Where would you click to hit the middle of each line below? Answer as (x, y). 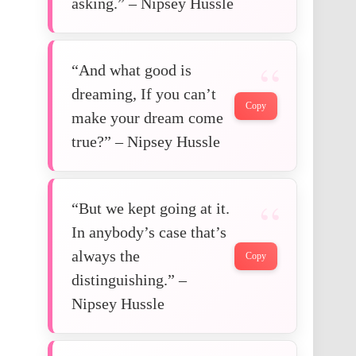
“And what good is (132, 70)
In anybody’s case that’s (149, 232)
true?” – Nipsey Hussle (146, 142)
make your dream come (147, 118)
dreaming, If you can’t (144, 94)
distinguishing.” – (129, 280)
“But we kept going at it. (151, 209)
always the (106, 256)
